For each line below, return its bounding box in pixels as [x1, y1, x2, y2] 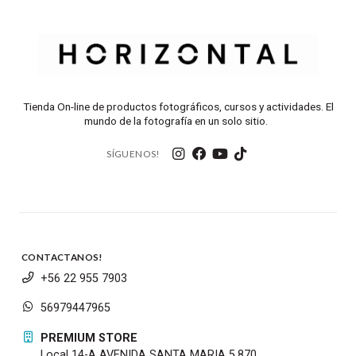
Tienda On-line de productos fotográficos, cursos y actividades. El [22, 100, 334, 114]
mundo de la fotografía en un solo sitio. [83, 114, 273, 128]
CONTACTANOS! [21, 252, 103, 263]
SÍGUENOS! [106, 148, 161, 161]
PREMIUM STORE [41, 331, 137, 346]
